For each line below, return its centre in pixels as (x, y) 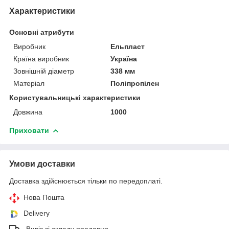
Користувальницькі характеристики (75, 98)
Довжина (28, 112)
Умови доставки (42, 164)
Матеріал (29, 84)
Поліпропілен (135, 84)
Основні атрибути (42, 32)
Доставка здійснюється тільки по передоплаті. (86, 181)
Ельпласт (128, 47)
